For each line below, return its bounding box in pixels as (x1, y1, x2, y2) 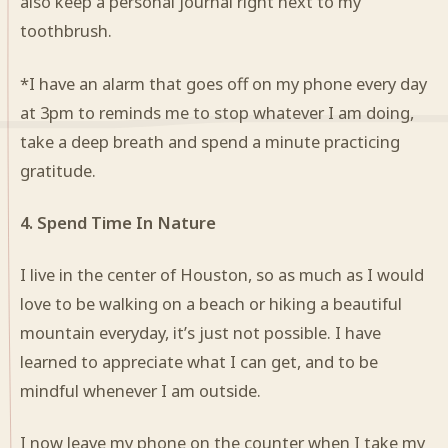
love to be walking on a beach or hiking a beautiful (20, 291, 402, 315)
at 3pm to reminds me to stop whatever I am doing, (20, 100, 414, 124)
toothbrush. (20, 19, 112, 43)
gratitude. (20, 158, 96, 182)
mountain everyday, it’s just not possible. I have (20, 320, 381, 344)
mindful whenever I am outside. (20, 378, 261, 402)
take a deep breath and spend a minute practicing (20, 129, 400, 153)
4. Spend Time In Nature (20, 210, 216, 234)
